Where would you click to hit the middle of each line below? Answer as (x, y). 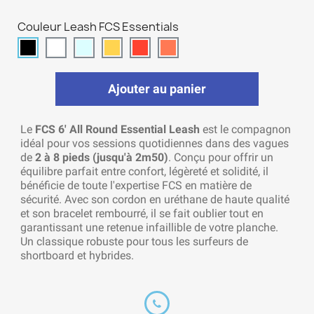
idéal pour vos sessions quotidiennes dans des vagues (155, 144)
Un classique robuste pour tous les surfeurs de (134, 242)
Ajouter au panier (157, 89)
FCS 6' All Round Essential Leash (117, 130)
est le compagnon (245, 130)
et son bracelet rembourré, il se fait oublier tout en (142, 214)
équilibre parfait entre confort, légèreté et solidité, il (144, 172)
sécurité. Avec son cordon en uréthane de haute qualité (155, 200)
